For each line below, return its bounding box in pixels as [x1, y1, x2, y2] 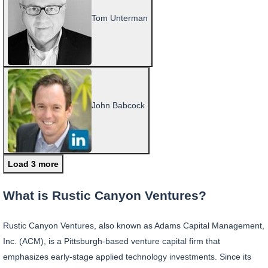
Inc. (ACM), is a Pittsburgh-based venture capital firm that [3, 236, 220, 246]
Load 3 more [8, 159, 59, 169]
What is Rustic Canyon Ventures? [3, 188, 206, 203]
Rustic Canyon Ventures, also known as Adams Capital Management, [3, 221, 264, 231]
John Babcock [92, 100, 145, 110]
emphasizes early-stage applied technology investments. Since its [3, 252, 251, 262]
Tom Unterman [92, 13, 148, 23]
